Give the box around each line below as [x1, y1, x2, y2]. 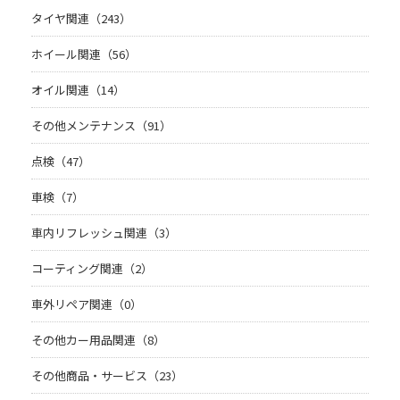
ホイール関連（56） [31, 46, 137, 63]
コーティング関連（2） [31, 260, 153, 278]
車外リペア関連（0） [31, 296, 142, 313]
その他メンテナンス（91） [31, 117, 171, 135]
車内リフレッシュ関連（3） [31, 224, 177, 242]
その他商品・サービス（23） [31, 367, 183, 385]
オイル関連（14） [31, 81, 125, 99]
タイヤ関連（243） [31, 10, 131, 28]
